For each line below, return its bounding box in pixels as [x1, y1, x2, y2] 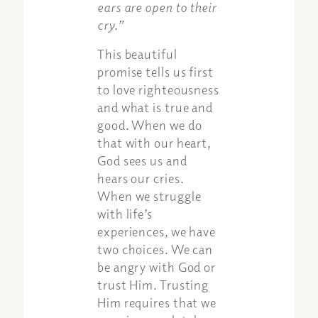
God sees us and [97, 152, 187, 168]
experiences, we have [97, 223, 216, 239]
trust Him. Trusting [97, 276, 209, 292]
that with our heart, [97, 134, 212, 150]
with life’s [97, 205, 153, 221]
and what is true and [97, 99, 214, 115]
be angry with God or [97, 258, 216, 275]
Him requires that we [97, 294, 217, 310]
